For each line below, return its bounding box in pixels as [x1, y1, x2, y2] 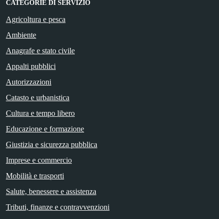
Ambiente [6, 30, 36, 39]
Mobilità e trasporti [6, 171, 64, 180]
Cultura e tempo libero [6, 109, 75, 117]
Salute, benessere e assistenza [6, 187, 96, 196]
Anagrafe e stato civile [6, 46, 75, 55]
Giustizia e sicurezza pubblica [6, 140, 97, 149]
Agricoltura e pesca [6, 15, 66, 23]
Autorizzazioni [6, 77, 51, 86]
